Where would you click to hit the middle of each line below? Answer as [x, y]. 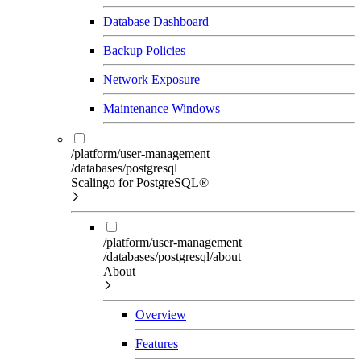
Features [157, 343]
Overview [161, 314]
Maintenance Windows [162, 108]
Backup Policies [144, 50]
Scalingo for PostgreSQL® [140, 182]
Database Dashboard [156, 21]
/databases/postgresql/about [172, 256]
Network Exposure [151, 79]
